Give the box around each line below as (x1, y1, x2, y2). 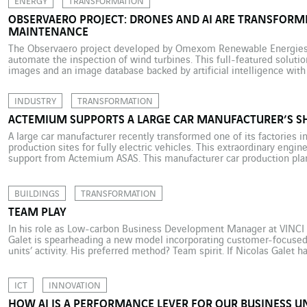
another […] (8, 175, 56, 187)
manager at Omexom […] (8, 88, 115, 99)
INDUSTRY (14, 97, 56, 107)
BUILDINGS (14, 188, 60, 199)
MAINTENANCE (8, 26, 88, 39)
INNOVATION (48, 280, 101, 291)
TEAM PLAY (8, 206, 66, 219)
